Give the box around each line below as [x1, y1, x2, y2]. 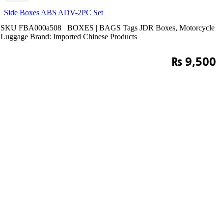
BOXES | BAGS [67, 24, 121, 32]
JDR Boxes [139, 24, 175, 32]
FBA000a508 [19, 24, 63, 32]
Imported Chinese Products [53, 32, 137, 41]
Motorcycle [179, 24, 215, 32]
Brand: [30, 32, 53, 41]
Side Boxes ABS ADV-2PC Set [4, 8, 103, 17]
